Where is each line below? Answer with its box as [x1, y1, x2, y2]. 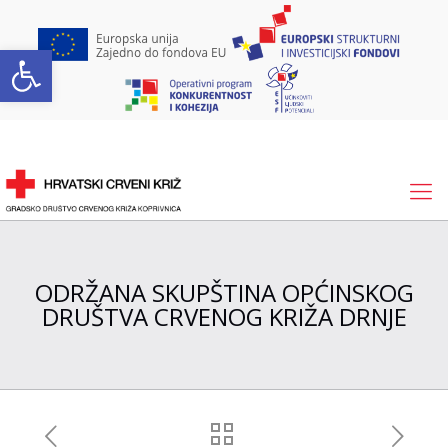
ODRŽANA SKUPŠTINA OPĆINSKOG [34, 276, 414, 309]
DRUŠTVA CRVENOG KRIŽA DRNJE [41, 300, 407, 333]
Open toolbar [9, 37, 117, 80]
